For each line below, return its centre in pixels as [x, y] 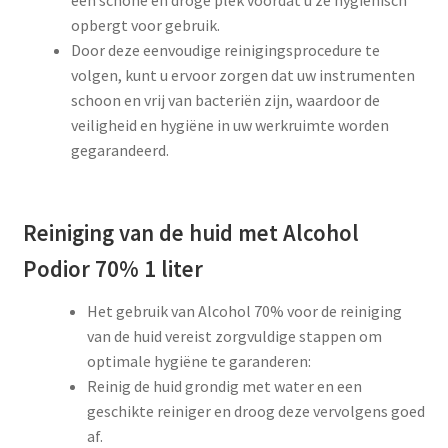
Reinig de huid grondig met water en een [224, 386]
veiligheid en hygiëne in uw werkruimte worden [229, 125]
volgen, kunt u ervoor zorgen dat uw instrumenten [242, 75]
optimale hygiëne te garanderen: [198, 361]
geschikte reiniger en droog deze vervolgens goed [255, 411]
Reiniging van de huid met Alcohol [190, 233]
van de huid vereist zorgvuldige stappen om [234, 336]
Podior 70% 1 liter [112, 269]
